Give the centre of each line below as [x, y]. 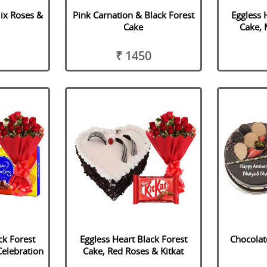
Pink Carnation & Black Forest [133, 15]
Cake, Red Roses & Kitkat [133, 251]
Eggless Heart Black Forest [133, 239]
